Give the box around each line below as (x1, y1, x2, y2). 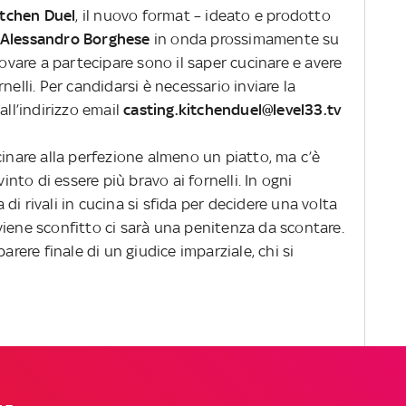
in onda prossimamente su (150, 29, 340, 48)
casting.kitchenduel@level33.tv (123, 100, 342, 119)
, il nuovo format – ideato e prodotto (75, 5, 331, 24)
